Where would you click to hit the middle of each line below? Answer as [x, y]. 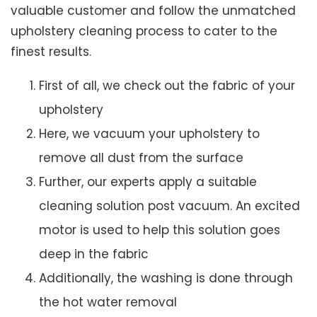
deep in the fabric [94, 254]
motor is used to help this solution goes [160, 230]
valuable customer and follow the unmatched [153, 11]
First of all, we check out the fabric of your [167, 86]
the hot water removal [108, 302]
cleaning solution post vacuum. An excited [169, 206]
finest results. [51, 52]
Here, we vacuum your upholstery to [149, 134]
